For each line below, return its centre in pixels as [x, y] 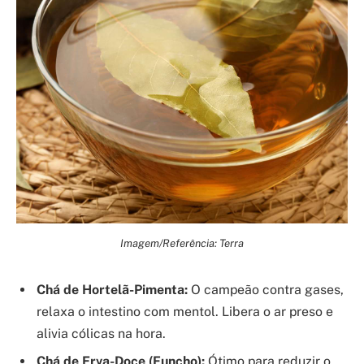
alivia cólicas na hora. [101, 334]
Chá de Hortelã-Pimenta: [112, 290]
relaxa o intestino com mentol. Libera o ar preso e [185, 312]
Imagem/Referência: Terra [182, 243]
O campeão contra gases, [266, 290]
